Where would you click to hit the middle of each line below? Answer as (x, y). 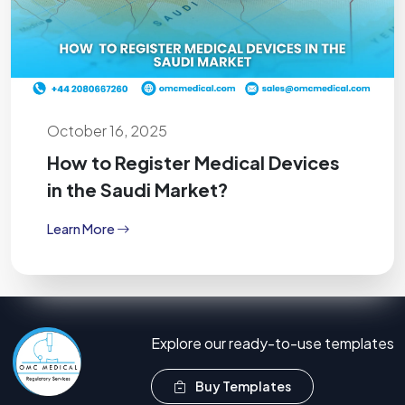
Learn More (82, 228)
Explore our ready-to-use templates (273, 344)
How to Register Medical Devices (193, 163)
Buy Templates (242, 386)
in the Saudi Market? (137, 190)
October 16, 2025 (107, 131)
